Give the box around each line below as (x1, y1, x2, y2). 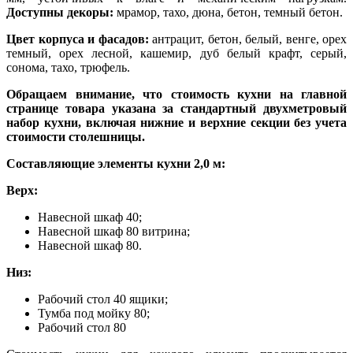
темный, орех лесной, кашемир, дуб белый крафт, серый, (6, 46, 347, 60)
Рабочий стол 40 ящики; (38, 292, 168, 306)
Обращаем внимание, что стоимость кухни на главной (6, 87, 347, 101)
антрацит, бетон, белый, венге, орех (152, 32, 347, 46)
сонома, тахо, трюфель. (6, 60, 130, 74)
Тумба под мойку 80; (38, 306, 150, 320)
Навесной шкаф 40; (38, 210, 142, 224)
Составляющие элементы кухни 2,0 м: (6, 156, 225, 170)
